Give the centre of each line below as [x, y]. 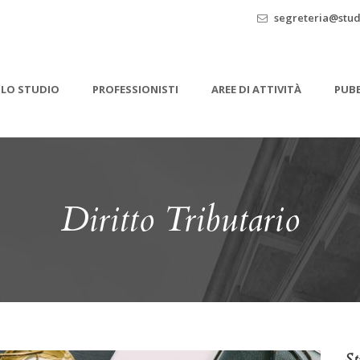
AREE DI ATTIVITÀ [256, 89]
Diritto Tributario [180, 220]
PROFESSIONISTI [135, 89]
